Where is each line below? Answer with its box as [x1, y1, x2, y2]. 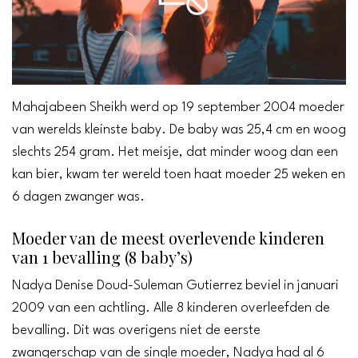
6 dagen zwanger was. [12, 189, 145, 204]
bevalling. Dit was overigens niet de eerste [12, 323, 261, 337]
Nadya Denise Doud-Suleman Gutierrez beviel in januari [12, 278, 339, 292]
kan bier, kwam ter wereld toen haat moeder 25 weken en [12, 167, 345, 181]
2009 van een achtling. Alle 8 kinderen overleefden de [12, 300, 330, 315]
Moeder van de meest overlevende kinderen [12, 226, 324, 249]
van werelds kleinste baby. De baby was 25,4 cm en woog [12, 122, 346, 137]
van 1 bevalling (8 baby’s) [12, 245, 193, 268]
